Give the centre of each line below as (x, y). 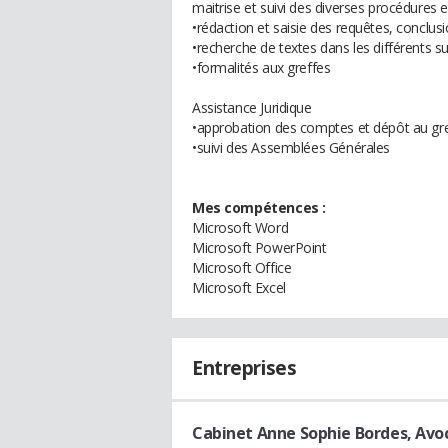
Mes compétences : (259, 207)
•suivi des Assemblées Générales (291, 147)
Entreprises (244, 368)
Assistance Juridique (252, 107)
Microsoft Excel (239, 287)
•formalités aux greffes (261, 67)
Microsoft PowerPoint (259, 247)
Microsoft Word (240, 227)
